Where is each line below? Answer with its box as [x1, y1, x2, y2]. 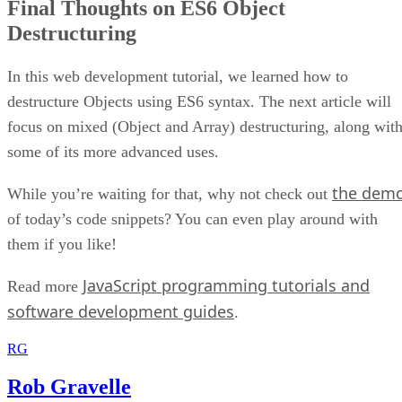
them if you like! [7, 235, 117, 254]
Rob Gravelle [7, 375, 131, 399]
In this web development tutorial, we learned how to [7, 67, 348, 86]
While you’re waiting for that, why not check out [7, 185, 332, 204]
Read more [7, 277, 83, 296]
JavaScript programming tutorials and [83, 275, 370, 297]
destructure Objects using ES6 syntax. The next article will [7, 92, 391, 111]
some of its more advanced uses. [7, 143, 219, 162]
